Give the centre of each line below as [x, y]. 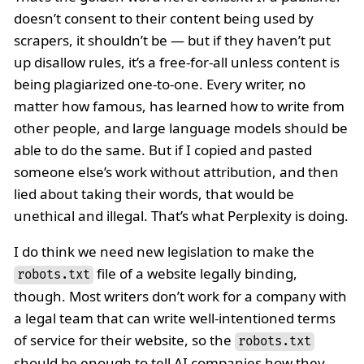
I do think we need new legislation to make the [164, 251]
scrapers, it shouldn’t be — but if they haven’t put [172, 40]
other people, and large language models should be [181, 128]
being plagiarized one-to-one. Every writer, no [160, 84]
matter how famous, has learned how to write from [179, 106]
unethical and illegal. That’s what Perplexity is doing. [181, 215]
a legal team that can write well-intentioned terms [175, 318]
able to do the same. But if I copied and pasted [163, 149]
